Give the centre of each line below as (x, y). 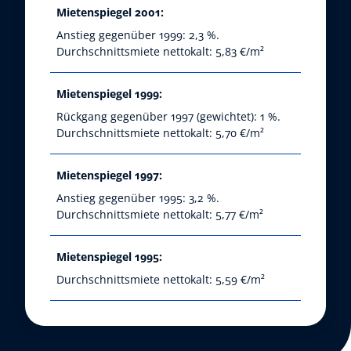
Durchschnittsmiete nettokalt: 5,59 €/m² (161, 280)
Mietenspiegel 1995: (109, 257)
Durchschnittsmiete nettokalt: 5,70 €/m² (160, 133)
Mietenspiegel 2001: (110, 13)
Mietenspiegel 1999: (109, 94)
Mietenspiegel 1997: (109, 175)
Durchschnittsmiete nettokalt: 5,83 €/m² (160, 52)
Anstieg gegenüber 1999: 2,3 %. (138, 35)
